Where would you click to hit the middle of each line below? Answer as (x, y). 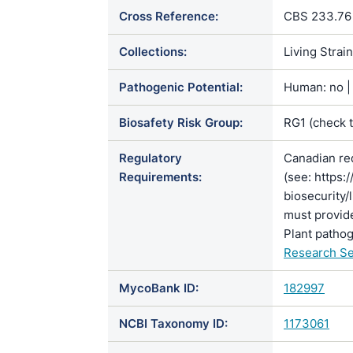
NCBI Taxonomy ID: (173, 323)
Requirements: (160, 177)
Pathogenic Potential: (181, 87)
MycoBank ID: (159, 288)
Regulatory (150, 158)
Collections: (153, 52)
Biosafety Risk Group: (181, 123)
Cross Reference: (169, 16)
